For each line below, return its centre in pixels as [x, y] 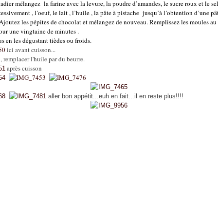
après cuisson [24, 68]
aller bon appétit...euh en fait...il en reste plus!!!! [115, 96]
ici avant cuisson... [31, 50]
